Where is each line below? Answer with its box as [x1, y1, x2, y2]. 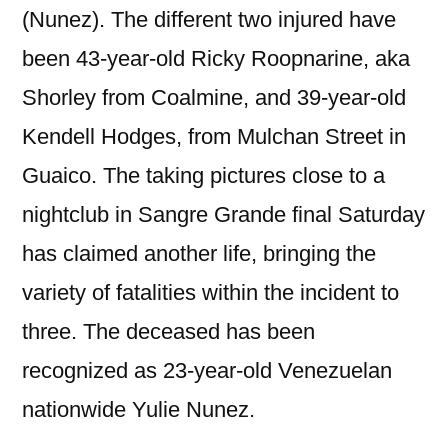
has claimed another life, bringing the [22, 241, 376, 266]
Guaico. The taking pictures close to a [22, 163, 385, 188]
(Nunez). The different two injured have [22, 7, 396, 32]
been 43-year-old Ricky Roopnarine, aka [22, 46, 410, 71]
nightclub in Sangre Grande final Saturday [22, 202, 425, 227]
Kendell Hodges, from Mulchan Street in [22, 124, 406, 149]
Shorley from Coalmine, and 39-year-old [22, 85, 406, 110]
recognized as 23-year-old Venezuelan [22, 358, 392, 383]
